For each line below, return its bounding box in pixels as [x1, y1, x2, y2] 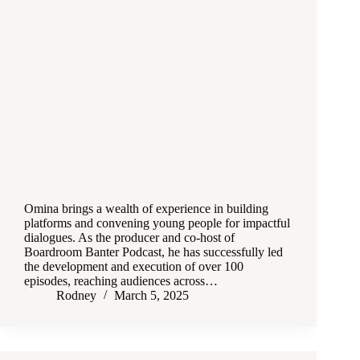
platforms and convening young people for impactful [24, 216, 290, 231]
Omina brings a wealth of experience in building [24, 202, 268, 216]
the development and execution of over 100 [24, 260, 243, 274]
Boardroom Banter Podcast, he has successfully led [24, 245, 283, 260]
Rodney [56, 288, 96, 303]
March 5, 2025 [114, 288, 189, 303]
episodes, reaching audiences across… [24, 274, 218, 288]
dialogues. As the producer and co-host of [24, 231, 235, 245]
